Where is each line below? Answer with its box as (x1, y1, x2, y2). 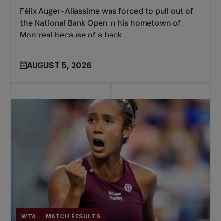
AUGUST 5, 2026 (27, 60, 92, 71)
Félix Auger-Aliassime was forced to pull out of (20, 5, 194, 16)
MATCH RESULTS (45, 213, 101, 220)
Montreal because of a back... (20, 29, 128, 40)
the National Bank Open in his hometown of (20, 17, 181, 28)
